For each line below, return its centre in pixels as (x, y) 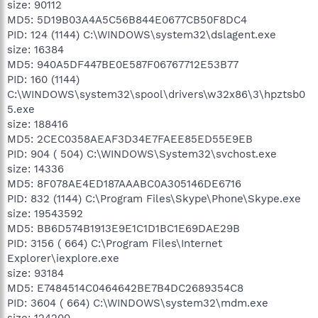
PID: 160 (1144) (43, 79)
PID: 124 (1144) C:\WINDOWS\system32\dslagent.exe (142, 34)
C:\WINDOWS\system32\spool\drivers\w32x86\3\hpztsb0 (156, 94)
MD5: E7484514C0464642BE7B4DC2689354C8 (125, 288)
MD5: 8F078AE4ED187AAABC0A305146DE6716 (124, 183)
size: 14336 (35, 169)
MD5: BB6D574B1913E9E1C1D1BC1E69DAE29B (124, 228)
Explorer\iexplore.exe (63, 258)
